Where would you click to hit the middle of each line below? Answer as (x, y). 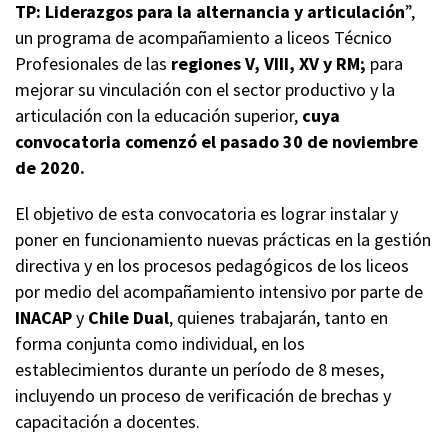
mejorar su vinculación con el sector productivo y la (205, 90)
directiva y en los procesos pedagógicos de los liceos (212, 266)
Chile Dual (128, 318)
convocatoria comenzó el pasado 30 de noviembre (216, 142)
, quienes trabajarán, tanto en (278, 318)
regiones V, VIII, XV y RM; (270, 64)
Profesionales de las (93, 64)
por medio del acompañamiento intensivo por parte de (219, 292)
